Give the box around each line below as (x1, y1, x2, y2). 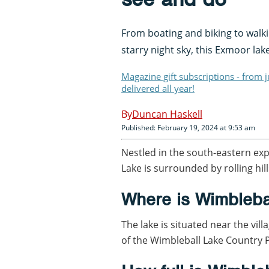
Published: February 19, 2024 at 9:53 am (121, 122, 255, 133)
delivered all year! (121, 82, 195, 94)
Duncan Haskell (132, 107, 202, 121)
